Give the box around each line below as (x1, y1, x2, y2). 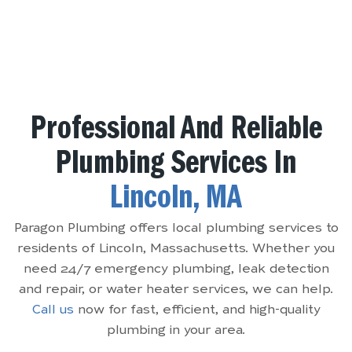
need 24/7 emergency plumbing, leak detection (23, 262, 329, 276)
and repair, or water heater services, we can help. (19, 283, 333, 296)
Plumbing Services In (56, 148, 296, 184)
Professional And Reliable (30, 114, 322, 149)
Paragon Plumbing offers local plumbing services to (13, 222, 339, 235)
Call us (31, 303, 74, 317)
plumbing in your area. (107, 324, 245, 337)
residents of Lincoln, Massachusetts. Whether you (17, 242, 335, 255)
